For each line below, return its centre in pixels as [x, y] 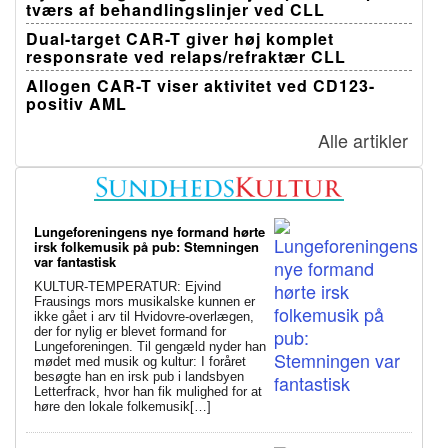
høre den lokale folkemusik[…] [122, 406]
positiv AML [76, 104]
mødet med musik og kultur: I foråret [140, 361]
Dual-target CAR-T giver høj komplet [180, 39]
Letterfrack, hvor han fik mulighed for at [148, 391]
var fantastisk [75, 261]
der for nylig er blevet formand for [130, 331]
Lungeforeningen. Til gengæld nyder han [150, 346]
